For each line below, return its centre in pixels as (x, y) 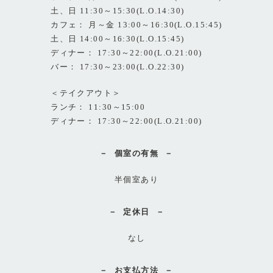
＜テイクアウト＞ (86, 93)
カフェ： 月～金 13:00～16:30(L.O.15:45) (136, 25)
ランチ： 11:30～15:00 (98, 107)
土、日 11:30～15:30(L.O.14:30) (118, 11)
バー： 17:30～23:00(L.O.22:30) (118, 67)
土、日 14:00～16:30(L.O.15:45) (118, 39)
